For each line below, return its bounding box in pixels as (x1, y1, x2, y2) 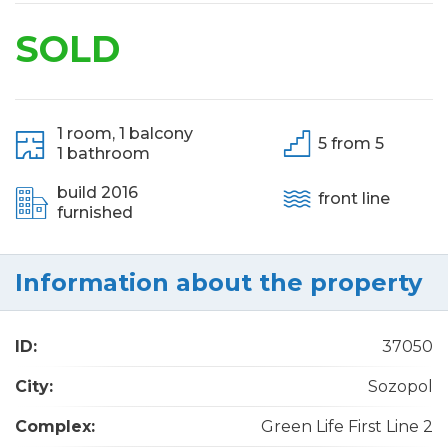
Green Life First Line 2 (348, 417, 433, 436)
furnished (57, 203, 133, 222)
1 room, (57, 124, 115, 143)
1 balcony (119, 124, 193, 143)
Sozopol (368, 377, 433, 396)
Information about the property (15, 268, 422, 297)
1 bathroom (57, 144, 150, 163)
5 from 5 (318, 133, 385, 153)
